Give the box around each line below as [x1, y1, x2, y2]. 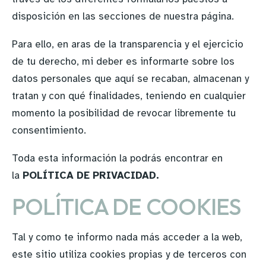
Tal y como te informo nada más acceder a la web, [12, 231, 242, 243]
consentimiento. [12, 124, 86, 137]
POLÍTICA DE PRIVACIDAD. [23, 169, 159, 182]
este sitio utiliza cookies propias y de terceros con [12, 248, 246, 261]
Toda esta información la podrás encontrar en [12, 152, 223, 164]
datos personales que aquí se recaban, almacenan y [12, 72, 249, 85]
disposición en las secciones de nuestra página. [12, 10, 234, 23]
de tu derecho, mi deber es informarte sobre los [12, 55, 235, 68]
